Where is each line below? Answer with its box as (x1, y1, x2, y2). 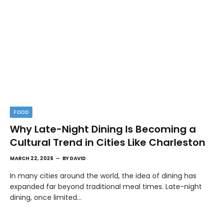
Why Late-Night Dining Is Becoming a (10, 122, 196, 136)
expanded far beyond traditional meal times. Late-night (10, 181, 202, 192)
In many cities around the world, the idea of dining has (10, 170, 196, 181)
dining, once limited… (10, 192, 82, 202)
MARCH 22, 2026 (10, 154, 54, 162)
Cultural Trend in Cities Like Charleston (10, 135, 205, 149)
